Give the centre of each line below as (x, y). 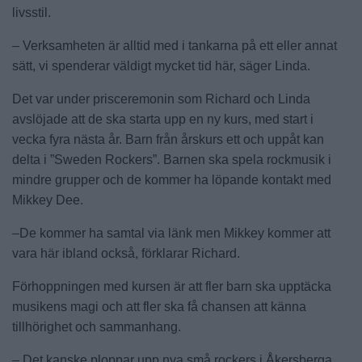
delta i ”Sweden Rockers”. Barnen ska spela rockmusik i (172, 160)
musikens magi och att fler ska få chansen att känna (159, 307)
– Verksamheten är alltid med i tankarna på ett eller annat (175, 46)
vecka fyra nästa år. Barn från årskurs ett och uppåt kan (168, 140)
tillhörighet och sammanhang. (97, 327)
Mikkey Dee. (48, 200)
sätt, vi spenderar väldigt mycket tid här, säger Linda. (161, 66)
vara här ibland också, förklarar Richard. (126, 254)
